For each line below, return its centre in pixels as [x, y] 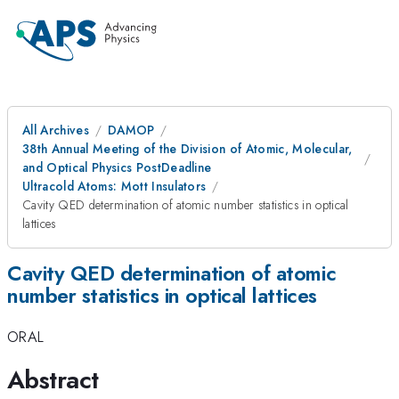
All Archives [56, 130]
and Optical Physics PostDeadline [117, 167]
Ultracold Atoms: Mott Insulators [114, 186]
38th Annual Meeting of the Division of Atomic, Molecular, [187, 149]
